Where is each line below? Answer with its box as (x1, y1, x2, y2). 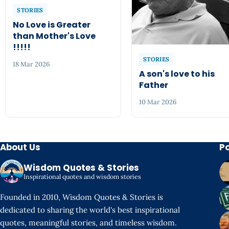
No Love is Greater (13, 18, 91, 31)
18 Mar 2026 (13, 60, 50, 69)
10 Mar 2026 (139, 98, 177, 107)
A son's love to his (139, 68, 215, 80)
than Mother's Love (13, 30, 96, 42)
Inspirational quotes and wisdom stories (24, 172, 141, 180)
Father (139, 79, 169, 91)
